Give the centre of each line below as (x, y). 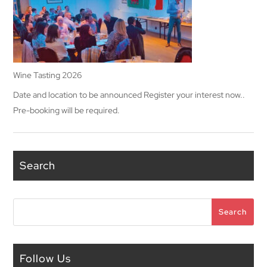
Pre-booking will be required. (67, 110)
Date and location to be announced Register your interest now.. (129, 95)
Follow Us (46, 258)
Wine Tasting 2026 (48, 75)
